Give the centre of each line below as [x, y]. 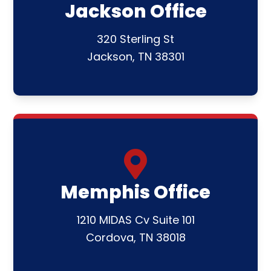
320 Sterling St [135, 39]
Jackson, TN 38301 [135, 56]
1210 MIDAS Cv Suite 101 [135, 220]
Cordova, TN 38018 [135, 237]
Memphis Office [135, 192]
